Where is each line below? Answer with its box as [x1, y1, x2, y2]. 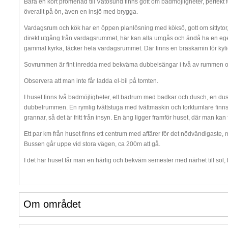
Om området [23, 198, 81, 210]
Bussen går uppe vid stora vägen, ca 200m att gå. [23, 140, 160, 148]
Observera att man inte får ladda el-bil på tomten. [23, 77, 158, 84]
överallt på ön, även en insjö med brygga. [23, 8, 138, 15]
